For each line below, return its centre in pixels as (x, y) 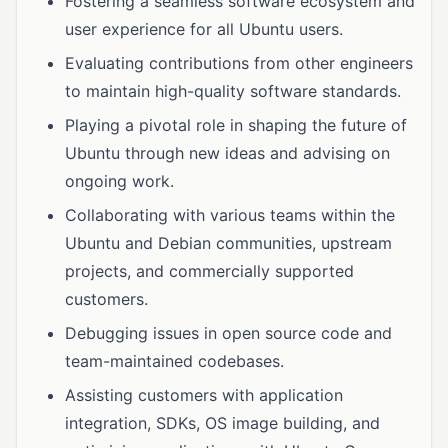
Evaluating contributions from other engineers (239, 63)
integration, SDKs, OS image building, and (222, 423)
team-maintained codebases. (174, 361)
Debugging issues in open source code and (228, 333)
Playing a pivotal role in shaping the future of (236, 125)
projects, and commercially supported (209, 271)
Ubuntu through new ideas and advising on (227, 153)
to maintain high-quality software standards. (233, 91)
